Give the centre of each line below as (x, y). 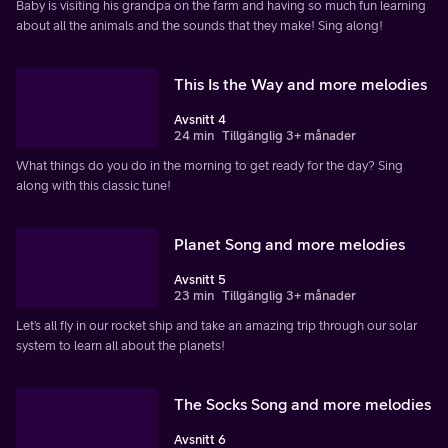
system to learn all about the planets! (120, 345)
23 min (194, 295)
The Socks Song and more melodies (302, 403)
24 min (194, 135)
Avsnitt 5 (200, 279)
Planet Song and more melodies (289, 243)
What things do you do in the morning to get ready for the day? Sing (209, 165)
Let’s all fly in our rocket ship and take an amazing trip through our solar (216, 325)
